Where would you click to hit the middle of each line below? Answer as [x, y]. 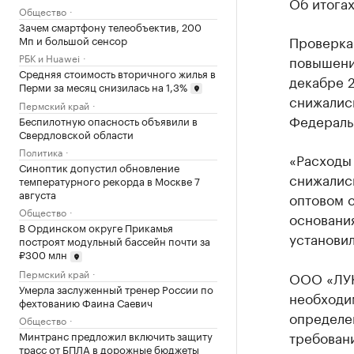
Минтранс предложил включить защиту [116, 335]
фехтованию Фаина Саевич [86, 301]
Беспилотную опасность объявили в [108, 121]
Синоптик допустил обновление [99, 167]
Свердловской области [76, 134]
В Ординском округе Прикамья [96, 227]
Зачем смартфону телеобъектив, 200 [110, 26]
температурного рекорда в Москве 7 [109, 181]
